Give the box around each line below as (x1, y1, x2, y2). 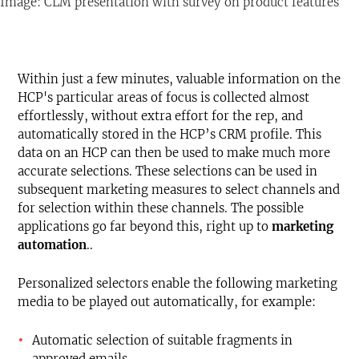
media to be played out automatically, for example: (18, 294, 316, 310)
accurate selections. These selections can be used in (18, 163, 317, 179)
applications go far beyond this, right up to (18, 219, 272, 235)
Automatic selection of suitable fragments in (32, 333, 292, 349)
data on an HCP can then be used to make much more (18, 145, 330, 161)
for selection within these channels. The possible (18, 200, 304, 216)
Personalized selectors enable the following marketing (18, 276, 337, 292)
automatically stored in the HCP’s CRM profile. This (18, 127, 321, 143)
